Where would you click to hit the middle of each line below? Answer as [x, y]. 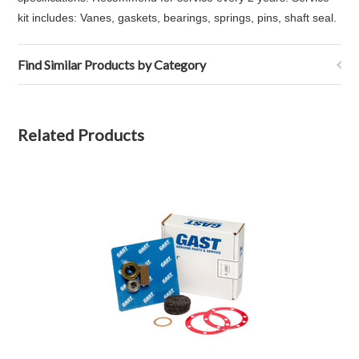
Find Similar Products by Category [112, 65]
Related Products [81, 135]
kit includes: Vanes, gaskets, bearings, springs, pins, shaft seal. [177, 18]
